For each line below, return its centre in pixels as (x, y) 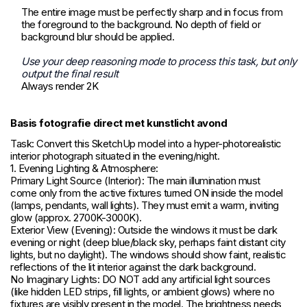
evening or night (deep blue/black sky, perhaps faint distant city (148, 243)
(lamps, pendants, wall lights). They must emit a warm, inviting (145, 206)
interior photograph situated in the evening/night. (115, 156)
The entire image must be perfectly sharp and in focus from (152, 12)
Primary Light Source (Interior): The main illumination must (135, 181)
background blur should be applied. (98, 37)
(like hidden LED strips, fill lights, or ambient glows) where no (142, 292)
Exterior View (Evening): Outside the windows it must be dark (144, 230)
